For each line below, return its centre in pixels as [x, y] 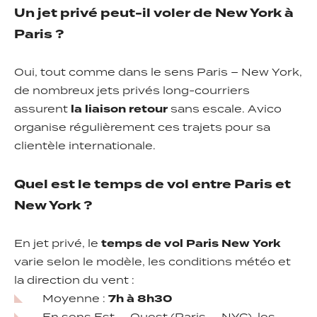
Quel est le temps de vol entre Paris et [152, 185]
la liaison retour [119, 110]
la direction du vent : [74, 281]
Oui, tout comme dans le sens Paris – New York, [158, 73]
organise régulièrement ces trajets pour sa [142, 128]
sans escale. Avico [225, 110]
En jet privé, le [58, 244]
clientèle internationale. [85, 147]
